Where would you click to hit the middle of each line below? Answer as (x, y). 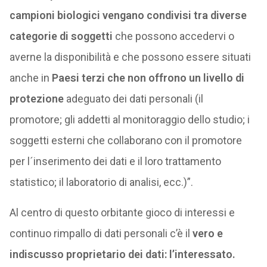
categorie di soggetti (61, 36)
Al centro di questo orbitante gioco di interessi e (122, 212)
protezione (36, 99)
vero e (207, 233)
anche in (30, 78)
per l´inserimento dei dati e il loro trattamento (115, 161)
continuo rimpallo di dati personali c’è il (101, 233)
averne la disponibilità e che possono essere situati (130, 57)
